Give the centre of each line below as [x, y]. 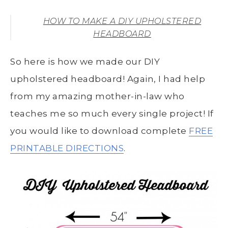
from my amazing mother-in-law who [97, 96]
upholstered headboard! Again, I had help [108, 79]
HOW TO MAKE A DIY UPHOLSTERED [122, 21]
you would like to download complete [99, 131]
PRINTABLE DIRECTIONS [67, 148]
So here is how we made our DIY [85, 61]
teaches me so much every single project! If [112, 113]
